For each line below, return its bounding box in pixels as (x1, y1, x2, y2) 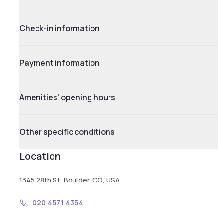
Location (19, 149, 61, 163)
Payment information (19, 57, 100, 68)
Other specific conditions (19, 127, 115, 137)
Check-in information (19, 23, 100, 34)
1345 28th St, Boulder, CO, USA (19, 175, 120, 184)
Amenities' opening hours (19, 92, 115, 103)
